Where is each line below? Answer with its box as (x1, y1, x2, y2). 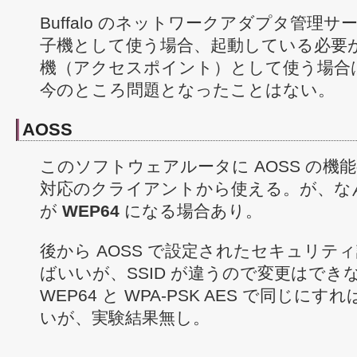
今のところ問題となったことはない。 (40, 80, 335, 99)
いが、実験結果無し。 (40, 308, 210, 327)
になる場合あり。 (120, 202, 262, 220)
